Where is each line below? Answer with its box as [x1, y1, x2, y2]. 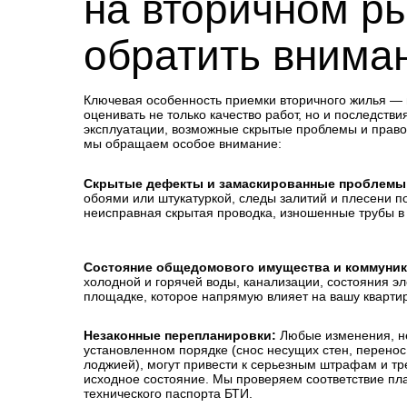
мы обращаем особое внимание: [84, 136, 282, 151]
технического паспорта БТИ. [84, 386, 253, 401]
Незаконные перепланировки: [84, 328, 276, 342]
